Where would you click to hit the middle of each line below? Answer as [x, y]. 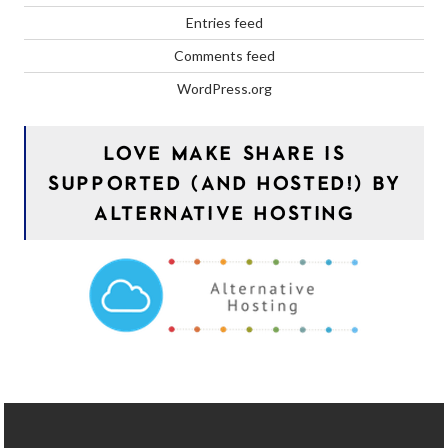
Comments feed [224, 55]
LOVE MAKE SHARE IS [225, 152]
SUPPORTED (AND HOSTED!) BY [225, 182]
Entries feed [224, 22]
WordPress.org [224, 88]
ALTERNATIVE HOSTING [225, 212]
